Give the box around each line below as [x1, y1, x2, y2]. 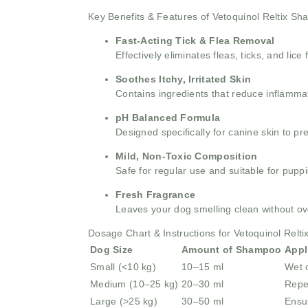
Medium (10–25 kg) [90, 278, 179, 290]
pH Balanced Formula [115, 112, 221, 124]
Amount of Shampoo [181, 244, 282, 256]
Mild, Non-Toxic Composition [115, 151, 258, 162]
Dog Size [90, 244, 133, 256]
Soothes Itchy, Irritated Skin [115, 74, 252, 85]
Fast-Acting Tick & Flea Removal [115, 35, 275, 47]
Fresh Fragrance [115, 189, 196, 201]
